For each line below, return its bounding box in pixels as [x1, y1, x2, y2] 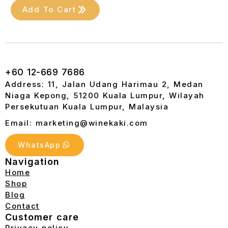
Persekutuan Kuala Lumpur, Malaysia [5, 101, 168, 111]
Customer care [5, 211, 79, 222]
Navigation [5, 156, 60, 167]
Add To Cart [22, 5, 76, 14]
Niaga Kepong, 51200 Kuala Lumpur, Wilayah [5, 90, 205, 100]
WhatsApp [18, 140, 61, 149]
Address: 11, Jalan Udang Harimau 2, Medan [5, 79, 204, 89]
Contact [5, 201, 40, 211]
